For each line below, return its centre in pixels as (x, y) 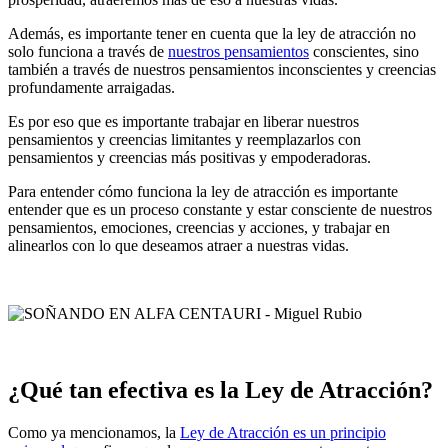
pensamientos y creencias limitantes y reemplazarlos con (184, 140)
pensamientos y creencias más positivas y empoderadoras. (189, 158)
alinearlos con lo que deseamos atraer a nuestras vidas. (178, 246)
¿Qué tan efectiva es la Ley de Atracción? (220, 390)
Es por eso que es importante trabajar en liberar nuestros (183, 122)
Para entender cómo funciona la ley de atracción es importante (203, 192)
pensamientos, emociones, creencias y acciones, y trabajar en (199, 228)
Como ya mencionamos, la (94, 432)
